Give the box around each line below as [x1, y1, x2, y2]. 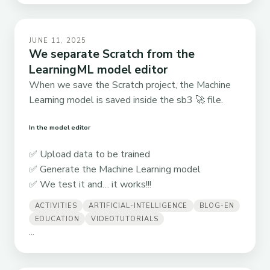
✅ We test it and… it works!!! [29, 178, 151, 192]
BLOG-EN [199, 201, 234, 211]
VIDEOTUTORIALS [90, 214, 159, 224]
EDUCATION [34, 214, 80, 224]
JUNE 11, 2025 [29, 36, 87, 46]
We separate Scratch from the [29, 46, 195, 63]
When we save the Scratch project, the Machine [29, 78, 231, 92]
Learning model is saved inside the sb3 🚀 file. [29, 93, 223, 107]
